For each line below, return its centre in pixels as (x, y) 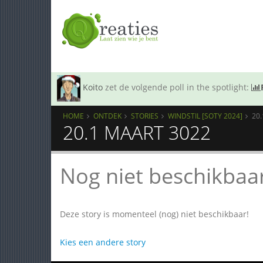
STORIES (145, 116)
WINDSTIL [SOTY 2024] (205, 116)
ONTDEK (107, 116)
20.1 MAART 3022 (137, 132)
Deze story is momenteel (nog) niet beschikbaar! (154, 214)
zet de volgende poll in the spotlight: (177, 87)
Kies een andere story (103, 242)
